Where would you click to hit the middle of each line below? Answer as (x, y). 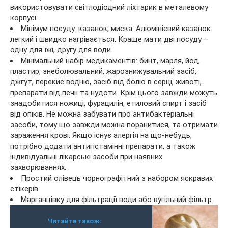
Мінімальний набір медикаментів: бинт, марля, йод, (110, 60)
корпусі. (24, 18)
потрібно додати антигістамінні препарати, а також (103, 146)
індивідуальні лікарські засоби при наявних (86, 156)
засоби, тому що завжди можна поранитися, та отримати (114, 124)
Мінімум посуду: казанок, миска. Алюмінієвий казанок (116, 28)
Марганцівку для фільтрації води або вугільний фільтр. (117, 199)
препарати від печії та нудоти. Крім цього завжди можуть (114, 92)
